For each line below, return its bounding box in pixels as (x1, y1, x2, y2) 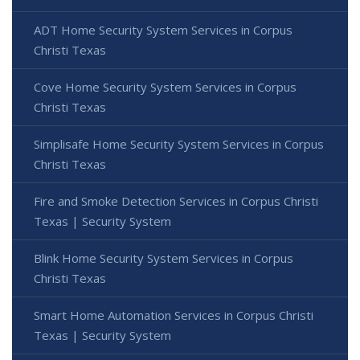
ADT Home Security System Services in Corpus (34, 21, 292, 38)
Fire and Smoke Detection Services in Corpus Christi (34, 192, 318, 209)
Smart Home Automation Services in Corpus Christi (34, 306, 313, 323)
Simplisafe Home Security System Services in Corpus (34, 135, 324, 152)
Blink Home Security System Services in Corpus (34, 249, 293, 266)
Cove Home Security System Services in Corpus (34, 78, 297, 95)
